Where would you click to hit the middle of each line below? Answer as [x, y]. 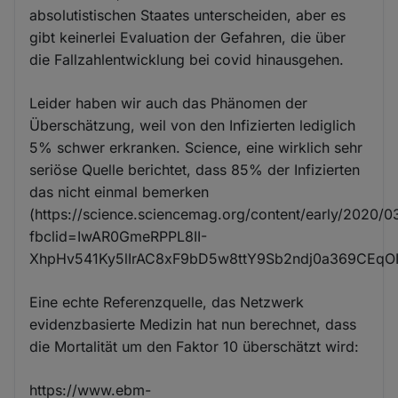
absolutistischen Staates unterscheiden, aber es [188, 16]
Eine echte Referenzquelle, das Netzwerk [167, 302]
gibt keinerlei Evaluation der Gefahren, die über [188, 38]
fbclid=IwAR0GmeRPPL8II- [119, 237]
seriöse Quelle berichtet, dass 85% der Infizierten [195, 170]
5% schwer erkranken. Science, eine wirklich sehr [196, 148]
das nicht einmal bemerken [119, 192]
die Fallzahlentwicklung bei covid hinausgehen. [187, 60]
